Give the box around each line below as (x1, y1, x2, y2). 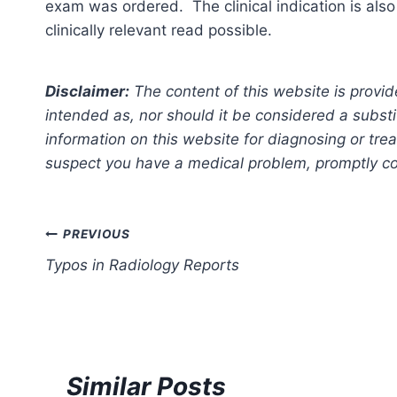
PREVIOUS (63, 227, 130, 242)
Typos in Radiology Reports (45, 255, 239, 274)
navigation (44, 261, 171, 292)
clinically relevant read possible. (45, 20, 272, 39)
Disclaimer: (45, 82, 129, 100)
